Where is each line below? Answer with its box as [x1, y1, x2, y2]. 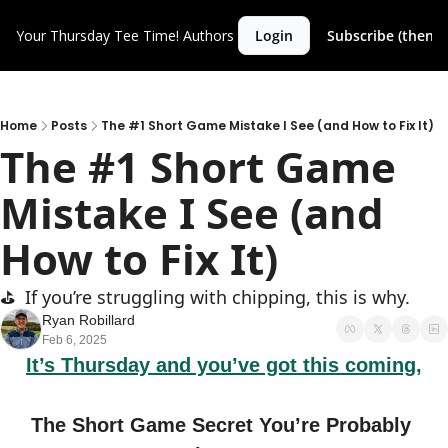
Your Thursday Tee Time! [16, 26, 179, 45]
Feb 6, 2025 [42, 333, 107, 347]
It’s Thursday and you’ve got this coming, [26, 354, 422, 376]
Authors [183, 26, 234, 45]
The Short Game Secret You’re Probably [31, 414, 411, 436]
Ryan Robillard [42, 312, 135, 328]
